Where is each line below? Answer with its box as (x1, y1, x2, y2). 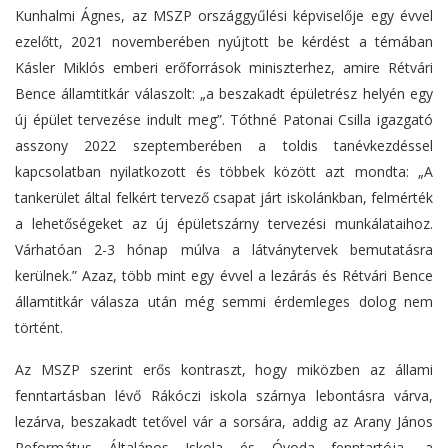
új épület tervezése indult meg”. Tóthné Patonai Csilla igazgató (15, 110, 433, 130)
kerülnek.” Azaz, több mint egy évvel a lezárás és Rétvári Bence (15, 266, 433, 286)
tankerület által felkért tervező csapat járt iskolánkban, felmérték (15, 188, 433, 208)
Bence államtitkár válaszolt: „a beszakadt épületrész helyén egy (15, 84, 433, 104)
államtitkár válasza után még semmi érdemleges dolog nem (15, 292, 433, 312)
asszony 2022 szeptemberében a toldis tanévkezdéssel (15, 136, 433, 156)
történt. (15, 318, 63, 338)
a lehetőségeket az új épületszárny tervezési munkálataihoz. (15, 214, 433, 234)
